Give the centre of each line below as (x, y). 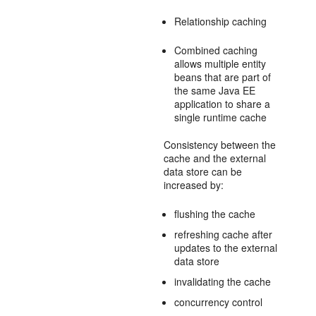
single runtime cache (221, 117)
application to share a (223, 104)
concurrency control (219, 302)
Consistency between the (220, 145)
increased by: (194, 185)
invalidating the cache (223, 281)
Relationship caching (221, 21)
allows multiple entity (220, 63)
